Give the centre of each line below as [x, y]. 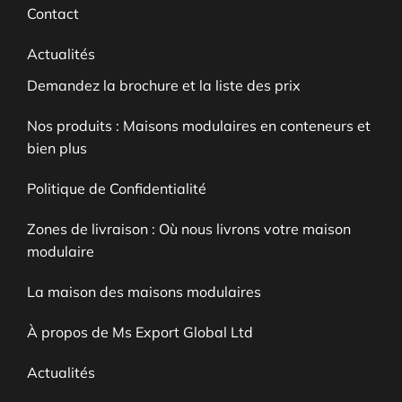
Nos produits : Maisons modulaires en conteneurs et [199, 125]
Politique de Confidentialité [117, 188]
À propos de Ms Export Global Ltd [140, 332]
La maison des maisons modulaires [144, 291]
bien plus [57, 148]
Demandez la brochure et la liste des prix [164, 85]
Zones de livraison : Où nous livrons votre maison [189, 228]
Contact [53, 13]
